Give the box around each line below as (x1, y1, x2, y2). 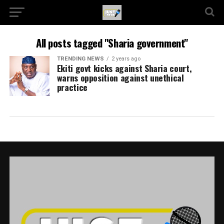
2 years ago (111, 55, 140, 62)
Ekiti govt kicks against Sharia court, (56, 61, 192, 74)
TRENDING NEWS (56, 55, 104, 62)
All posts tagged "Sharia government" (35, 35, 188, 50)
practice (56, 80, 87, 93)
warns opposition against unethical (56, 71, 184, 84)
